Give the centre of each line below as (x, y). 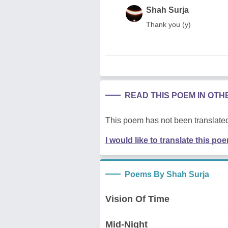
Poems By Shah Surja (167, 174)
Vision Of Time (137, 199)
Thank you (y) (168, 24)
